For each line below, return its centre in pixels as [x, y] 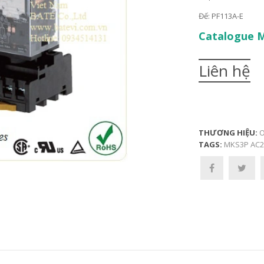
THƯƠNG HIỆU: [229, 133]
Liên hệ [224, 71]
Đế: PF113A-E [221, 16]
